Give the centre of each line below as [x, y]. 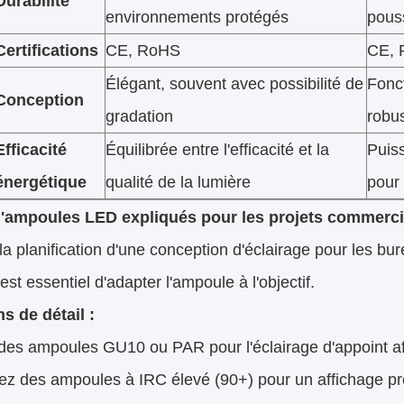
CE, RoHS [143, 51]
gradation [139, 117]
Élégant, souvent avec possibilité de [234, 84]
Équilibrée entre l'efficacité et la [217, 150]
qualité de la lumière [178, 183]
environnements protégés [197, 18]
